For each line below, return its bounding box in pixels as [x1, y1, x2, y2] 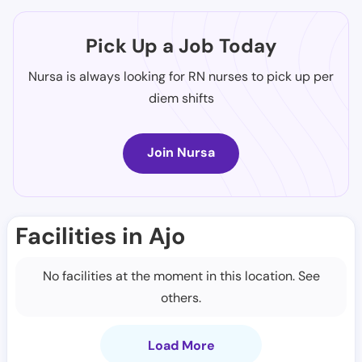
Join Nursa [147, 144, 215, 161]
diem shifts [148, 90, 214, 107]
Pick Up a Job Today [85, 33, 277, 58]
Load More [147, 337, 215, 354]
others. [161, 289, 201, 306]
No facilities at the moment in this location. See [42, 267, 320, 284]
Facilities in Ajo [15, 221, 186, 251]
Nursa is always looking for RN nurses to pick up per [28, 68, 334, 85]
